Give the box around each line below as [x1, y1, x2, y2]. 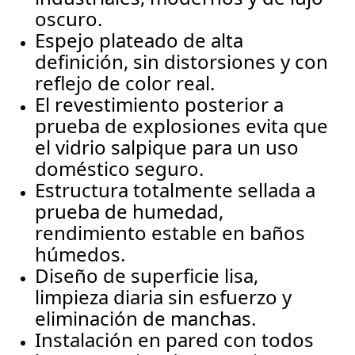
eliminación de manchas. [35, 305, 257, 332]
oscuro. [35, 6, 103, 32]
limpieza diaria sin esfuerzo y [35, 284, 292, 311]
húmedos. [35, 241, 126, 268]
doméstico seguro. [35, 155, 204, 182]
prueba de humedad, [35, 198, 224, 225]
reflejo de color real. [35, 70, 216, 97]
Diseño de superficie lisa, [35, 262, 259, 289]
